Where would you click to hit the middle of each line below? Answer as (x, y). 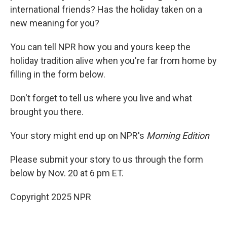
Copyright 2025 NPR (51, 197)
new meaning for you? (55, 23)
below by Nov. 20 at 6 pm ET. (67, 173)
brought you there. (47, 112)
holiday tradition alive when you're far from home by (113, 61)
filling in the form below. (58, 74)
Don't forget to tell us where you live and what (101, 98)
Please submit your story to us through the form (107, 159)
